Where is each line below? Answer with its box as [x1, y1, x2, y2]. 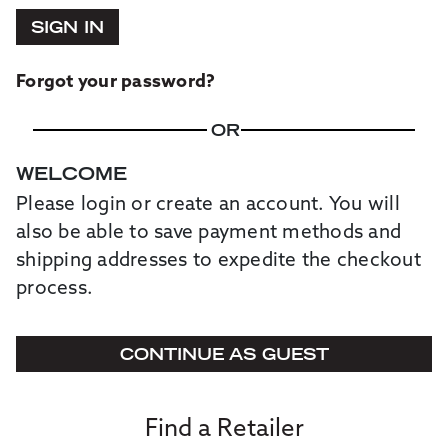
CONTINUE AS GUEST [119, 343, 329, 364]
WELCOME [16, 162, 127, 185]
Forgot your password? [16, 73, 216, 92]
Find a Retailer [144, 418, 304, 442]
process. [16, 280, 93, 299]
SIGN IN [31, 16, 104, 37]
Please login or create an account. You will [16, 196, 400, 215]
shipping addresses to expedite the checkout [16, 252, 421, 271]
